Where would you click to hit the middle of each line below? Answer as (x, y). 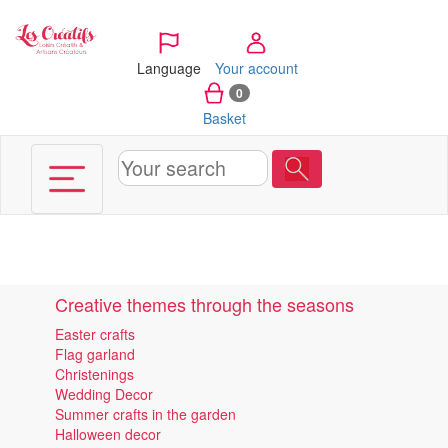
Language (168, 67)
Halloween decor (108, 434)
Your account (256, 67)
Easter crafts (95, 334)
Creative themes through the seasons (204, 304)
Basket (224, 117)
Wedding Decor (104, 394)
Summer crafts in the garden (145, 414)
